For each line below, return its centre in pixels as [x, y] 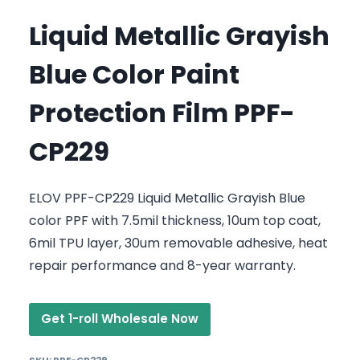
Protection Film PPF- [162, 113]
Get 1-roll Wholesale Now [120, 319]
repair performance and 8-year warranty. [162, 266]
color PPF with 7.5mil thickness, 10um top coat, [175, 221]
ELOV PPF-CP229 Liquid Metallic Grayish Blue [167, 198]
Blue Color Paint [134, 75]
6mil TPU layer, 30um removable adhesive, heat [178, 243]
